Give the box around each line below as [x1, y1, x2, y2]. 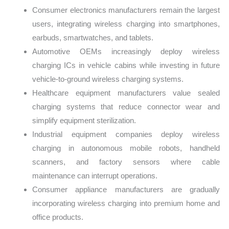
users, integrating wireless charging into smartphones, [32, 19, 220, 29]
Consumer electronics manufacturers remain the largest [32, 6, 220, 15]
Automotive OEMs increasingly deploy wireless [32, 47, 220, 56]
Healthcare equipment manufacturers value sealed [32, 88, 220, 98]
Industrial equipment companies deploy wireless [32, 130, 220, 139]
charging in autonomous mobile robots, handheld [32, 144, 220, 153]
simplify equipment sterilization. [32, 116, 136, 125]
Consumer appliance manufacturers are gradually [32, 185, 220, 194]
